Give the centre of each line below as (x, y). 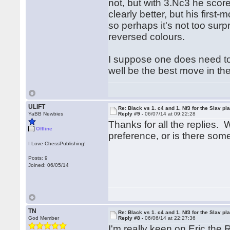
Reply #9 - (132, 114)
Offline (44, 129)
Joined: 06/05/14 (49, 165)
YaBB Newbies (46, 114)
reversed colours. (147, 37)
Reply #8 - (132, 218)
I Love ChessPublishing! (57, 143)
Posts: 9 (38, 158)
